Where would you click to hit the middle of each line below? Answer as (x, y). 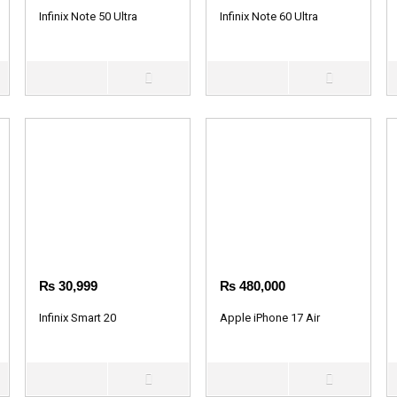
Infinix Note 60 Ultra (269, 16)
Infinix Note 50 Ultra (89, 16)
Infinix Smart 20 (78, 317)
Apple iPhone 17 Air (270, 317)
